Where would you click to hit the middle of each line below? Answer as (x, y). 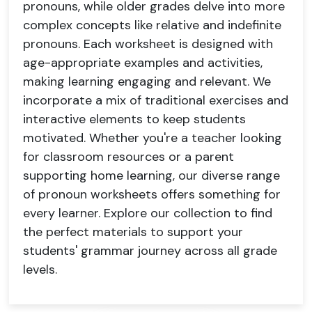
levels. (40, 270)
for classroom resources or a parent (128, 157)
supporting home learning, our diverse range (151, 175)
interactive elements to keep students (134, 119)
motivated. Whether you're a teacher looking (153, 138)
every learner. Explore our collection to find (148, 213)
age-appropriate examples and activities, (143, 63)
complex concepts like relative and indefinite (152, 25)
